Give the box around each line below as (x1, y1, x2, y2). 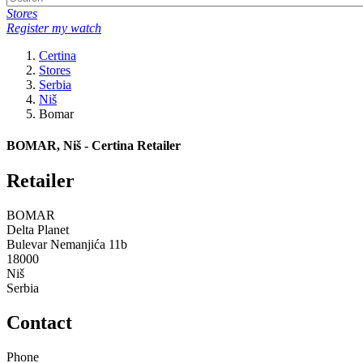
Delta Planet (6, 223, 69, 237)
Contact (6, 312, 72, 334)
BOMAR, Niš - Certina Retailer (6, 139, 181, 153)
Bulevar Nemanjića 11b (6, 237, 127, 252)
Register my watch (6, 20, 101, 35)
